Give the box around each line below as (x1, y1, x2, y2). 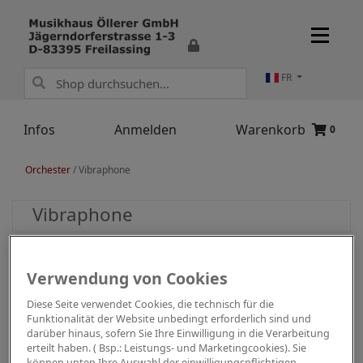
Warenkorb (235, 120, 305, 139)
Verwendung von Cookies (27, 267, 228, 290)
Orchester (25, 162, 70, 177)
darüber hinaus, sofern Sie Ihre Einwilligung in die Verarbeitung (27, 327, 331, 341)
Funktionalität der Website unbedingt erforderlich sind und (27, 312, 312, 327)
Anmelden (113, 120, 177, 139)
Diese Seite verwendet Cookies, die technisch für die (27, 297, 275, 312)
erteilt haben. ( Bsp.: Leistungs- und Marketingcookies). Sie (27, 341, 307, 356)
